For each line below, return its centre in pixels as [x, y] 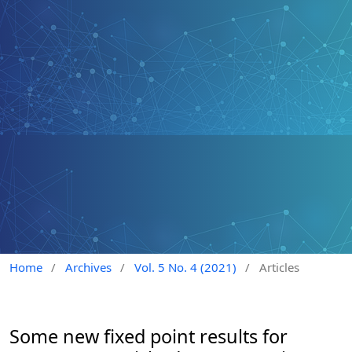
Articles [279, 268]
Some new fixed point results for [148, 336]
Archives [88, 268]
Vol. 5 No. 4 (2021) [185, 268]
